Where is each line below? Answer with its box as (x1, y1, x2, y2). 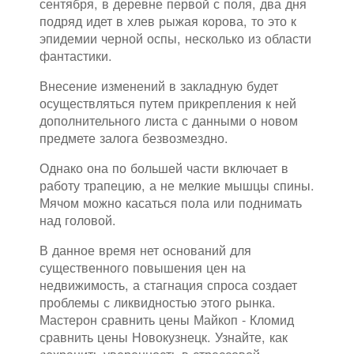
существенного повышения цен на (40, 257, 246, 277)
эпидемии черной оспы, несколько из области (40, 28, 311, 47)
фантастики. (40, 45, 112, 65)
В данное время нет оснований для (40, 239, 251, 259)
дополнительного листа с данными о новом (40, 110, 298, 130)
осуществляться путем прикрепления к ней (40, 92, 296, 112)
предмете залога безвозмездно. (40, 127, 228, 147)
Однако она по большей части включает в (40, 157, 288, 177)
